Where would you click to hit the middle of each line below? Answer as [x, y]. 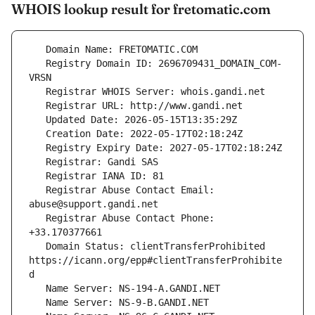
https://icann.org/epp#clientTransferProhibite [155, 261]
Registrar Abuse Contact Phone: [37, 218]
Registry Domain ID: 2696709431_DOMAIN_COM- [37, 64]
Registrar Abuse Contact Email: [37, 190]
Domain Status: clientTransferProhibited [37, 246]
